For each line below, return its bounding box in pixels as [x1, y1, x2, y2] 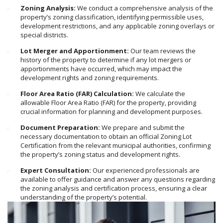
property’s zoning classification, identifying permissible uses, [20, 12, 204, 21]
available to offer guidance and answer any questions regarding [20, 174, 215, 184]
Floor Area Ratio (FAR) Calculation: [20, 89, 134, 98]
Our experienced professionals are [91, 165, 200, 175]
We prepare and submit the [100, 122, 185, 132]
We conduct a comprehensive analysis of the [76, 3, 213, 12]
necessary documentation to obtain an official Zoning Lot [20, 131, 192, 141]
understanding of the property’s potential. [20, 192, 147, 202]
